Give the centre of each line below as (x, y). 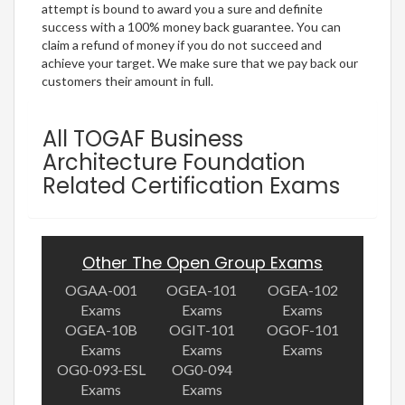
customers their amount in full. (127, 81)
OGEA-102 (302, 290)
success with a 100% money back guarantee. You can (191, 27)
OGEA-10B (101, 330)
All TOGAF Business (143, 139)
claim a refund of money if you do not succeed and (182, 45)
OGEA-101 (202, 290)
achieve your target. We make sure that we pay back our (200, 63)
